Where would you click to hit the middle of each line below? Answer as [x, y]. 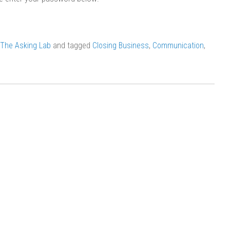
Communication [178, 46]
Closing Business [121, 46]
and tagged [72, 46]
